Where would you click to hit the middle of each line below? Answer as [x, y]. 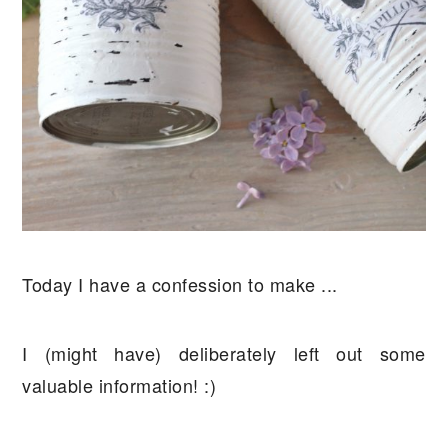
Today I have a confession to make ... [180, 283]
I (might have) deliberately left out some [224, 352]
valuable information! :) [119, 384]
